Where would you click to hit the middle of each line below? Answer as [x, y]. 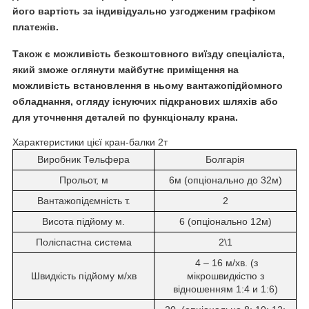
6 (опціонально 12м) [225, 221]
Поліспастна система [83, 242]
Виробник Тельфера [83, 159]
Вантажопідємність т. [83, 200]
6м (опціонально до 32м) [225, 180]
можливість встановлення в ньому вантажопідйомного [148, 86]
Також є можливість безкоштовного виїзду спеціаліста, [149, 54]
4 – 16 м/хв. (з [225, 262]
